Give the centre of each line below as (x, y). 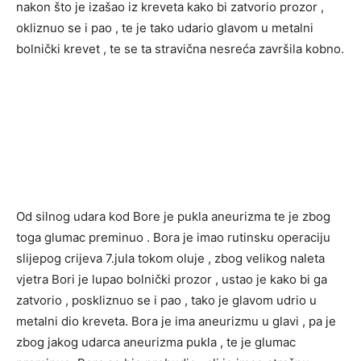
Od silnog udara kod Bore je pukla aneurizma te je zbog (173, 217)
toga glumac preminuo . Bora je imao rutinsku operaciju (173, 238)
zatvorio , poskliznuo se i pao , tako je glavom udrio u (166, 301)
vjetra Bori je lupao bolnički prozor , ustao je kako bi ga (172, 280)
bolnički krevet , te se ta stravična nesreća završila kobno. (180, 49)
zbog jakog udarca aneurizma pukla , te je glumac (156, 342)
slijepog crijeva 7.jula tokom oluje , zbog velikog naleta (170, 259)
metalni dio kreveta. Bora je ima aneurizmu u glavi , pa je (176, 322)
